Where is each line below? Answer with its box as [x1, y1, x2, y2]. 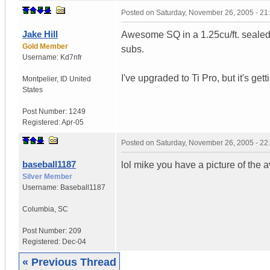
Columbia [22, 204, 54, 213]
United [69, 74, 91, 83]
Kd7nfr [60, 52, 82, 61]
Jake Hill [22, 28, 58, 39]
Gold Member [22, 42, 68, 51]
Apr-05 [61, 118, 84, 127]
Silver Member [22, 172, 72, 181]
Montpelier [22, 74, 57, 83]
